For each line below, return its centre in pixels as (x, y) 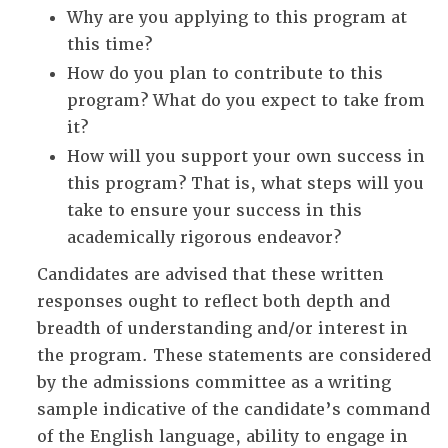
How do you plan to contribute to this (225, 73)
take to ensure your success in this (214, 210)
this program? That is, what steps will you (245, 183)
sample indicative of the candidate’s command (233, 409)
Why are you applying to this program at (237, 17)
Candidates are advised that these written (210, 274)
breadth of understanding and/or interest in (222, 328)
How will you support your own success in (246, 156)
